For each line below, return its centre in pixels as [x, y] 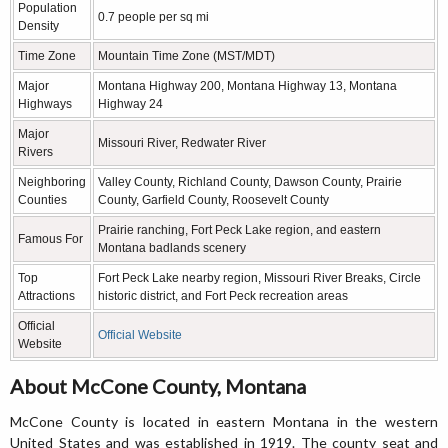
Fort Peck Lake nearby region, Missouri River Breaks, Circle [259, 278]
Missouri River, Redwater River [182, 143]
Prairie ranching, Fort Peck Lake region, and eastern [239, 230]
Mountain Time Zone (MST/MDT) [186, 56]
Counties [42, 200]
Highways [45, 104]
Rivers [35, 152]
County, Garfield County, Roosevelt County [213, 200]
